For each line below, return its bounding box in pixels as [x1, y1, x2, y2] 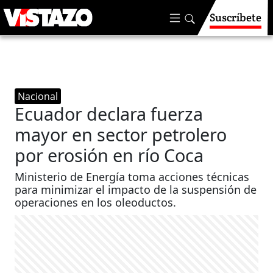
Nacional [18, 90, 58, 103]
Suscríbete [210, 10, 261, 24]
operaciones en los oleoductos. [15, 195, 177, 210]
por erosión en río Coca [15, 143, 204, 167]
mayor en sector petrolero [15, 122, 227, 146]
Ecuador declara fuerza [15, 102, 204, 126]
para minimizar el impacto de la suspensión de [15, 182, 257, 197]
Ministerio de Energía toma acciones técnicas [15, 169, 250, 184]
